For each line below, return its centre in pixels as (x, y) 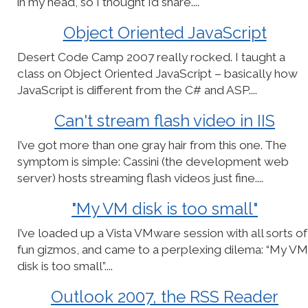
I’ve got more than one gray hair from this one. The (152, 145)
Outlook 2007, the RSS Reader (165, 297)
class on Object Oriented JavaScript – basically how (157, 74)
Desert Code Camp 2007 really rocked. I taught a (151, 57)
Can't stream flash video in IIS (165, 121)
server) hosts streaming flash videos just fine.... (140, 178)
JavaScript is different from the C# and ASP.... (137, 90)
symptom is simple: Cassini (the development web (153, 162)
